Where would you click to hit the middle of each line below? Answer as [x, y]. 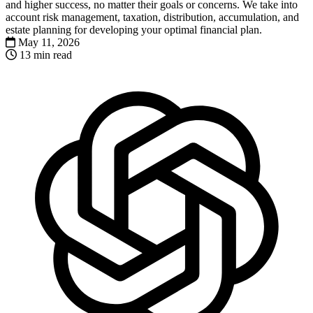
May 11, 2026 [49, 42]
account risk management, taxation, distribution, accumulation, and [152, 17]
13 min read [46, 54]
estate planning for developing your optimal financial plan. [134, 29]
